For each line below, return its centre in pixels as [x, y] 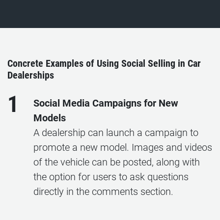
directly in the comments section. [103, 192]
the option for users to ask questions [111, 177]
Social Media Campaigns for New [106, 103]
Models [50, 118]
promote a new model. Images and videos [123, 147]
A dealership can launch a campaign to [116, 133]
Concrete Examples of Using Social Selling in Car [104, 63]
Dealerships [31, 75]
